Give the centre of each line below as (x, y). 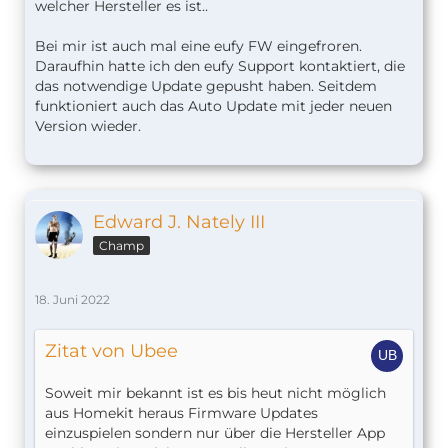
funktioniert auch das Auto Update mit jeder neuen (213, 106)
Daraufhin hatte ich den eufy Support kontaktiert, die (220, 66)
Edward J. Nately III (179, 222)
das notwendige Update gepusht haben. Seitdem (206, 86)
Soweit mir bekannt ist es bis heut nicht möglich (215, 393)
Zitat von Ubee (111, 351)
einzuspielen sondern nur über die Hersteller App (215, 433)
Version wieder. (88, 126)
